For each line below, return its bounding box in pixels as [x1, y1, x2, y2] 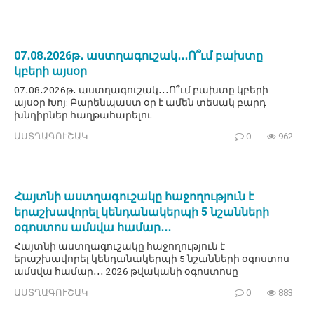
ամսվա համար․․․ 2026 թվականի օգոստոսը [14, 266, 238, 278]
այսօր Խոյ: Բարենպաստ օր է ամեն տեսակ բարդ [14, 97, 266, 109]
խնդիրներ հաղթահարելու [14, 109, 151, 121]
